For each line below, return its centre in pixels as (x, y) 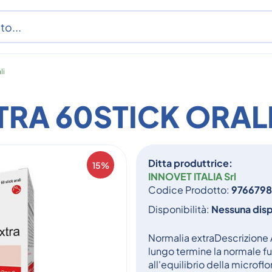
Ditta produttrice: (190, 163)
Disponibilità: (180, 209)
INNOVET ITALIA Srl (192, 176)
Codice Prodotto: (190, 190)
